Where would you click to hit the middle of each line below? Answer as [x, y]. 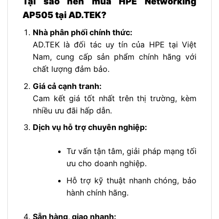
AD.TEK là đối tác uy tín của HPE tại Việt [114, 44]
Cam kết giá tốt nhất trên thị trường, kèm [114, 98]
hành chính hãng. [97, 192]
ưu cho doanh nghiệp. [106, 164]
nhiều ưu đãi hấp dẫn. [72, 110]
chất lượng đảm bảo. [71, 69]
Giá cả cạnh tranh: [67, 86]
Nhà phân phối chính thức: [82, 32]
